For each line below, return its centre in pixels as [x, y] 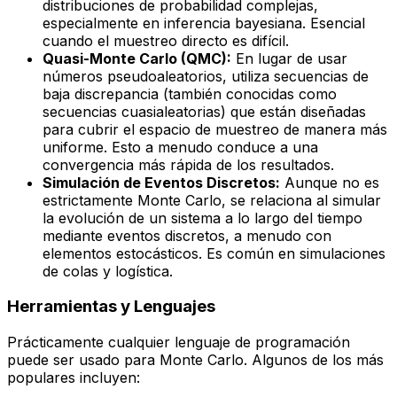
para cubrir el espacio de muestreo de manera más [215, 129]
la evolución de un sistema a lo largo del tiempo [202, 218]
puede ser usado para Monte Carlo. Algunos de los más [195, 360]
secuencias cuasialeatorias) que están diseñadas [204, 111]
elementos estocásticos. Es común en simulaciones [214, 253]
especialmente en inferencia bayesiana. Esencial [204, 23]
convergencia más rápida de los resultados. [188, 164]
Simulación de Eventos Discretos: [161, 182]
